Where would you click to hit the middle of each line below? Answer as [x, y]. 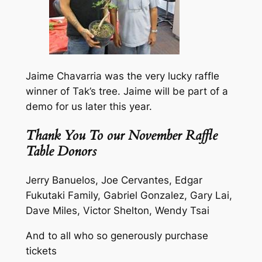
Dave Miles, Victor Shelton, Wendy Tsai [117, 211]
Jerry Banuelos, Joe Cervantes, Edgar [114, 180]
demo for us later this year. [89, 106]
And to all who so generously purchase [117, 235]
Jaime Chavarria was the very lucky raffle [122, 76]
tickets [41, 251]
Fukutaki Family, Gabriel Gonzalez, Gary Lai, [129, 196]
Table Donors [61, 151]
